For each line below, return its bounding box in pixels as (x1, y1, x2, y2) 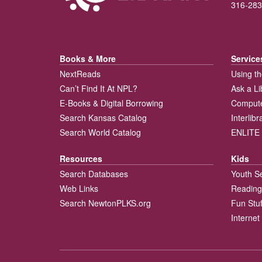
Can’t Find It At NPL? (60, 82, 137, 95)
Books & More (60, 53, 116, 65)
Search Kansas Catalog (60, 112, 147, 124)
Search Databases (60, 168, 128, 180)
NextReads (60, 68, 101, 80)
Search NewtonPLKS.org (60, 197, 151, 209)
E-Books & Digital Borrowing (60, 97, 163, 109)
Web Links (60, 182, 98, 195)
